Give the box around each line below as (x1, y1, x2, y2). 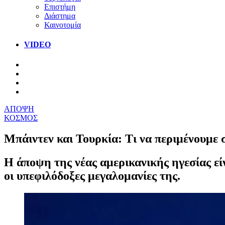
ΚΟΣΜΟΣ (4, 113, 38, 122)
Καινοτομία (44, 20, 81, 29)
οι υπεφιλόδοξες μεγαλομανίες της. (4, 169, 180, 183)
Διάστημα (44, 11, 75, 20)
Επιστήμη (44, 2, 75, 11)
